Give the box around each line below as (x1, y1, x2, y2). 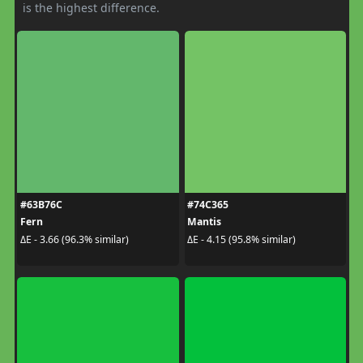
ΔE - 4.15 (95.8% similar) (187, 232, 296, 246)
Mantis (187, 215, 221, 229)
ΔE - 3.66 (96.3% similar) (19, 232, 129, 246)
